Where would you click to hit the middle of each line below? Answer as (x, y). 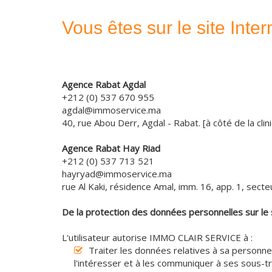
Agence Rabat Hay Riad (111, 148)
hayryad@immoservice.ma (117, 174)
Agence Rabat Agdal (104, 85)
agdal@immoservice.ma (111, 110)
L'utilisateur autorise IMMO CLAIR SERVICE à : (157, 238)
